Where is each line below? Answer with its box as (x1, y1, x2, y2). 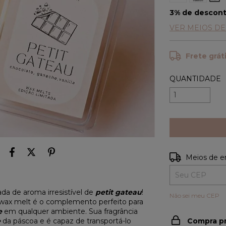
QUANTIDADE (169, 74, 221, 83)
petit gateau (95, 187, 142, 197)
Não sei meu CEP (169, 191, 220, 199)
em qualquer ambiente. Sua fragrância (4, 206, 138, 216)
